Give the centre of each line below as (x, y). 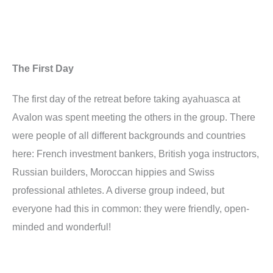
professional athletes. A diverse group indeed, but (118, 190)
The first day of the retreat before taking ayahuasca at (126, 99)
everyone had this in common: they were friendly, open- (131, 209)
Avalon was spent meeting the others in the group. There (134, 117)
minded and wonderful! (62, 227)
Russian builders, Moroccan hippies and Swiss (113, 172)
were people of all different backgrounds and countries (129, 136)
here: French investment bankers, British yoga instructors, (136, 154)
